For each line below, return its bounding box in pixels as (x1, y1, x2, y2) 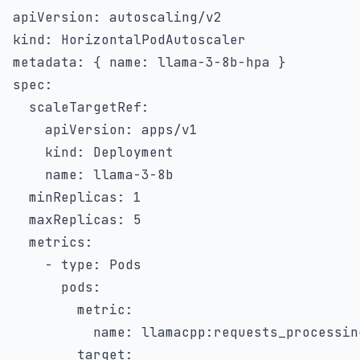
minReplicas (29, 189, 117, 206)
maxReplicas (29, 211, 117, 228)
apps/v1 (133, 121, 198, 138)
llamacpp (133, 324, 206, 341)
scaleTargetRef (29, 99, 141, 116)
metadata (13, 54, 77, 71)
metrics (29, 234, 85, 251)
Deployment (85, 144, 174, 161)
